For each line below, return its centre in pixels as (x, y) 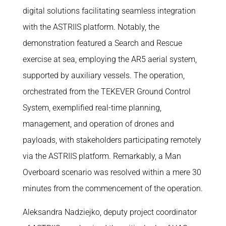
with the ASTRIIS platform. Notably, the (91, 27)
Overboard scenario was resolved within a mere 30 (112, 173)
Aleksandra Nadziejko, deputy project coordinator (109, 212)
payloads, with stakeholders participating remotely (112, 140)
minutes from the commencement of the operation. (112, 189)
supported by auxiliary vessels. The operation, (103, 76)
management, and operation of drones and (98, 124)
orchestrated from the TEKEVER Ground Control (106, 92)
